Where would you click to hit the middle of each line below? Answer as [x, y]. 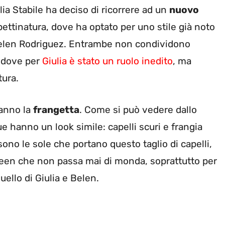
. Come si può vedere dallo [138, 109]
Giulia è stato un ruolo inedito [107, 61]
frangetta [56, 109]
